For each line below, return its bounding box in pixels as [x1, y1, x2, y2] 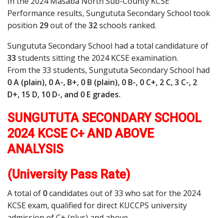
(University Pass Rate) [7, 167, 130, 182]
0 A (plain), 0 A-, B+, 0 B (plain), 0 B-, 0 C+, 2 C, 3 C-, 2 [7, 77, 197, 88]
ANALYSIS [7, 142, 63, 157]
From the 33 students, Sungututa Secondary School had [7, 65, 210, 76]
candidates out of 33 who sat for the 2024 [47, 188, 200, 199]
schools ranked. [97, 20, 156, 31]
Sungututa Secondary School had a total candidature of [7, 40, 208, 52]
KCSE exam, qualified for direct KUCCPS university [7, 200, 187, 211]
